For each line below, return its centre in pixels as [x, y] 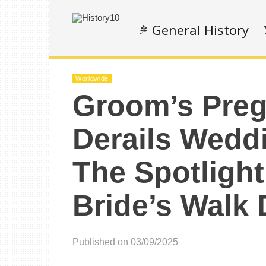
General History [200, 30]
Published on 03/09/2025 [125, 242]
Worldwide [92, 78]
